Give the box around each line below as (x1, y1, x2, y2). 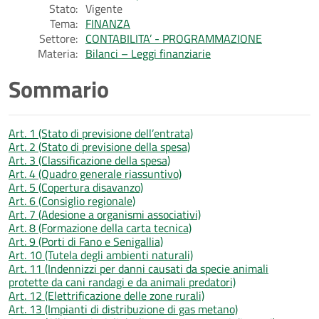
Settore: (39, 29, 78, 47)
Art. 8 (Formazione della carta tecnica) (9, 219, 192, 236)
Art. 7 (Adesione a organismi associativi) (9, 205, 201, 223)
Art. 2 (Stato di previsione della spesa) (9, 137, 190, 155)
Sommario (9, 71, 109, 106)
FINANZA (85, 14, 130, 32)
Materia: (38, 44, 78, 62)
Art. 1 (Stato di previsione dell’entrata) (9, 124, 193, 142)
